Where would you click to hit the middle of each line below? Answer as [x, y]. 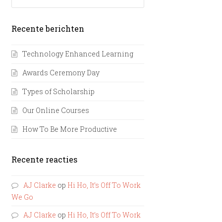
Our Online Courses [56, 110]
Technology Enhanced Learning [78, 54]
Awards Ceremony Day [61, 72]
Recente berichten [48, 28]
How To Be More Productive [70, 129]
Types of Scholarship [59, 91]
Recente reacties [45, 160]
